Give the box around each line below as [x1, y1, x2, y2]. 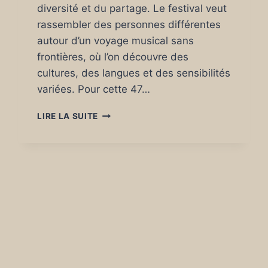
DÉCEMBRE [98, 209, 145, 218]
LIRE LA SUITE [37, 111, 99, 121]
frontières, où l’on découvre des [37, 51, 189, 63]
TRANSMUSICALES [98, 108, 179, 118]
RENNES [98, 133, 133, 143]
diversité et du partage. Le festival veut [37, 2, 227, 14]
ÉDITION [98, 171, 134, 181]
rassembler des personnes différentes [37, 19, 221, 31]
